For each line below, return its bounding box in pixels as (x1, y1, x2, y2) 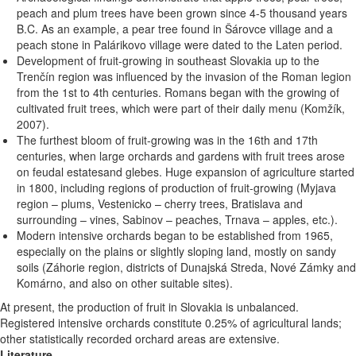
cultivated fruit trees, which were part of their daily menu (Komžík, (17, 100, 345, 117)
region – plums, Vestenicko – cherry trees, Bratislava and (17, 195, 303, 212)
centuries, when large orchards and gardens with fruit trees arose (17, 148, 345, 164)
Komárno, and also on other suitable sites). (17, 275, 233, 292)
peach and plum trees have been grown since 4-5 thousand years (17, 5, 347, 21)
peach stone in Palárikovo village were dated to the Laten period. (17, 37, 342, 53)
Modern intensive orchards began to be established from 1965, (17, 227, 333, 244)
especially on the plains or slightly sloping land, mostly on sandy (17, 243, 336, 260)
